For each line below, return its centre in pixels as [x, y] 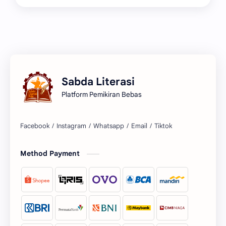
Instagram [71, 126]
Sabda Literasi [98, 81]
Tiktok [163, 126]
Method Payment [51, 153]
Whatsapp [109, 126]
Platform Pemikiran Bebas [102, 94]
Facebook [35, 126]
